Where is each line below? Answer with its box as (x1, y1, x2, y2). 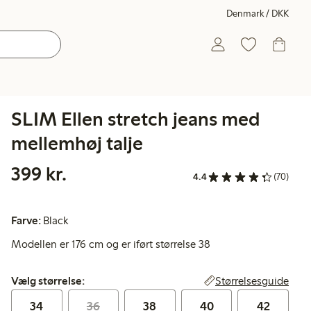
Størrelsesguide (215, 274, 289, 288)
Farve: (11, 214, 41, 228)
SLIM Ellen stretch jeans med (11, 107, 260, 131)
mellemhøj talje (11, 131, 143, 155)
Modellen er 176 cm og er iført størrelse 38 (11, 237, 210, 251)
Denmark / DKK (226, 8, 289, 19)
